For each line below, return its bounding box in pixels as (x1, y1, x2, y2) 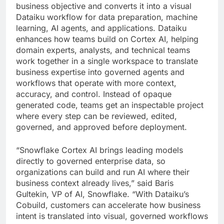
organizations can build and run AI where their (16, 166, 189, 177)
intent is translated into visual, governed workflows (16, 210, 208, 221)
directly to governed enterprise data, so (16, 155, 165, 166)
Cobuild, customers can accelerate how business (16, 199, 200, 210)
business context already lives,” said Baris (16, 177, 173, 188)
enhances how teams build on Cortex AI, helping (16, 33, 198, 44)
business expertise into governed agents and (16, 66, 184, 77)
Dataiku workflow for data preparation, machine (16, 11, 197, 22)
